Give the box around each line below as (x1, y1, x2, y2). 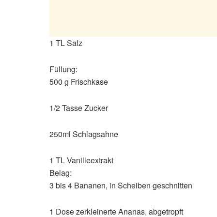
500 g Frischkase (49, 76, 108, 88)
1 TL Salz (49, 37, 82, 49)
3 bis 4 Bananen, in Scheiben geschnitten (49, 180, 192, 191)
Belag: (49, 167, 72, 179)
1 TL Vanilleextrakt (49, 155, 113, 166)
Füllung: (49, 63, 77, 75)
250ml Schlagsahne (49, 128, 118, 140)
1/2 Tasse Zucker (49, 102, 108, 114)
